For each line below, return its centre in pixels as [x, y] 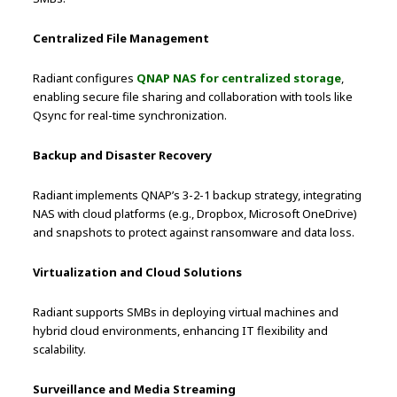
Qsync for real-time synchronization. [130, 115]
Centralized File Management [121, 38]
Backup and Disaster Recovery [123, 155]
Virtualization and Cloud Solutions [138, 272]
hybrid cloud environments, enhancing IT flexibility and [181, 330]
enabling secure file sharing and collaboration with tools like [193, 96]
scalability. [60, 349]
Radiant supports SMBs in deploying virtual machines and [186, 311]
